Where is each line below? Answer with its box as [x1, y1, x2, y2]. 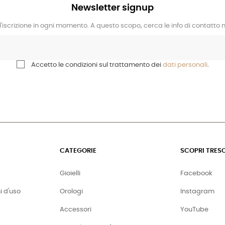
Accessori [60, 206, 91, 213]
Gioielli [60, 170, 80, 177]
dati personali [162, 61, 207, 68]
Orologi [60, 188, 83, 195]
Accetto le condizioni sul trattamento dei [31, 61, 163, 68]
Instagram [180, 188, 214, 195]
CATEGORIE [60, 147, 96, 154]
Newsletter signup [71, 3, 154, 13]
